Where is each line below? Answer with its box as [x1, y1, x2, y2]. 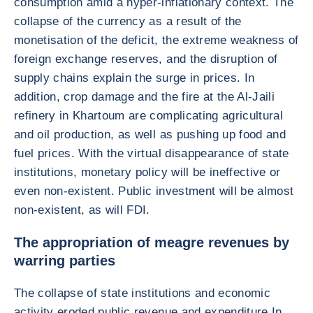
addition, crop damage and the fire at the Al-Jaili [14, 90, 275, 103]
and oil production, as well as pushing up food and [14, 128, 286, 141]
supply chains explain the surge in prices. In [14, 71, 255, 85]
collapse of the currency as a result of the [14, 15, 242, 28]
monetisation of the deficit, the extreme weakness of [14, 34, 299, 47]
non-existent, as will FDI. [14, 203, 150, 217]
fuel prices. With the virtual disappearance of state [14, 147, 289, 160]
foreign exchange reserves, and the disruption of [14, 52, 278, 66]
